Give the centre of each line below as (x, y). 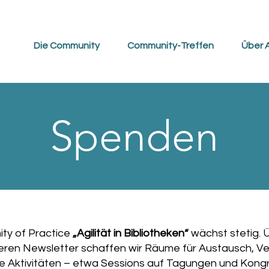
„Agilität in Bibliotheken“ (131, 233)
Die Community (67, 46)
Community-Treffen (171, 46)
